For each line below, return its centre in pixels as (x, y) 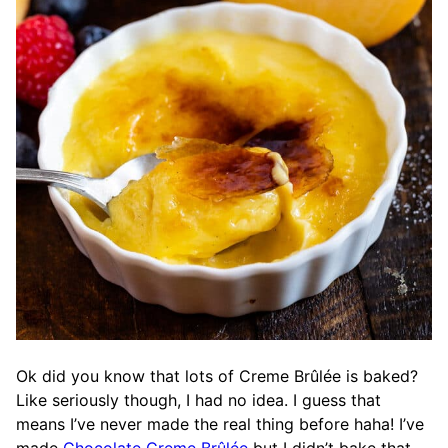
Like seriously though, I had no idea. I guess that (198, 400)
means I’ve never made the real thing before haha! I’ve (220, 424)
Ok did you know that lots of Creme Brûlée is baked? (217, 376)
